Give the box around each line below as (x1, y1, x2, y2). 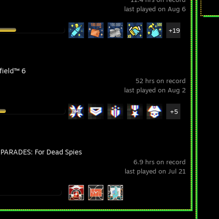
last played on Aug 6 (124, 5, 186, 13)
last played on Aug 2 (124, 86, 186, 94)
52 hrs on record (135, 77, 186, 85)
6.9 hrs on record (133, 158, 186, 166)
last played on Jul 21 (125, 167, 186, 175)
